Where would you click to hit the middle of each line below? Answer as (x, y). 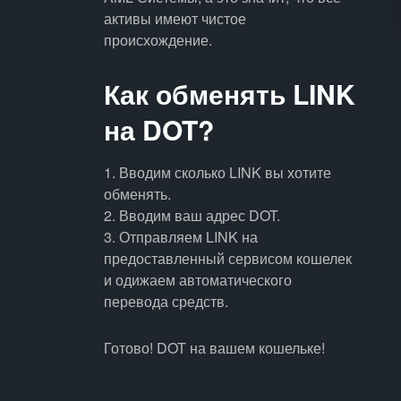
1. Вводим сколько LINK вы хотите (217, 172)
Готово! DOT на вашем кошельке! (214, 348)
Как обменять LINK (229, 94)
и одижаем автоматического (197, 280)
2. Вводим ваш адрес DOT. (192, 215)
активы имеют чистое (175, 18)
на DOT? (158, 129)
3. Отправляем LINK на (180, 237)
